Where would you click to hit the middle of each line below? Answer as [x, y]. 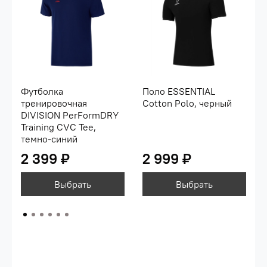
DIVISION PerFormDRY [70, 115]
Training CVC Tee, [58, 127]
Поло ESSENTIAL [179, 91]
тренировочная [54, 103]
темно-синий [49, 139]
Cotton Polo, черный [187, 103]
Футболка [42, 91]
